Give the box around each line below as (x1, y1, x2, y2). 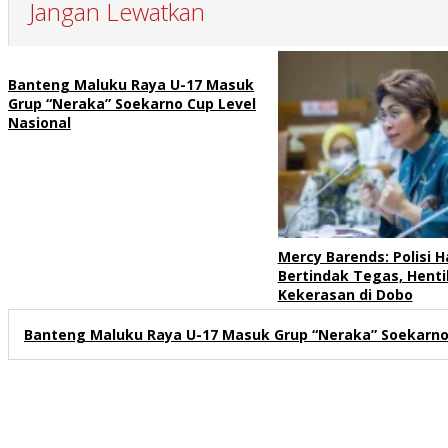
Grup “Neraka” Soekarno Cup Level (8, 93, 256, 113)
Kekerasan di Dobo (277, 285, 413, 305)
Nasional (8, 112, 71, 132)
